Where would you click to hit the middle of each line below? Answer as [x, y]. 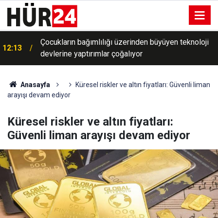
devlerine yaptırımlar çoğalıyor [91, 54]
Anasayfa [34, 85]
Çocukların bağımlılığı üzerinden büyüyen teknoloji [125, 42]
